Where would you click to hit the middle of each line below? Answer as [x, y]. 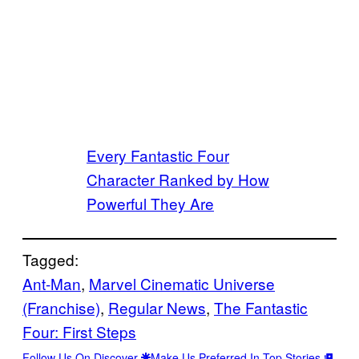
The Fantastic [261, 307]
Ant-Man [52, 283]
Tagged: [50, 259]
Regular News [157, 307]
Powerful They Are [150, 203]
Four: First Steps [79, 331]
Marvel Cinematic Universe [182, 283]
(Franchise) [61, 307]
